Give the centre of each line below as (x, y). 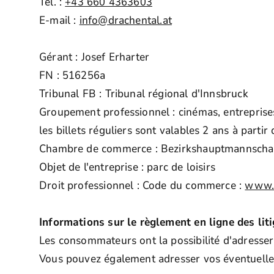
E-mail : (59, 20)
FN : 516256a (72, 76)
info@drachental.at (125, 20)
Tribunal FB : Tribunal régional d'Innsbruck (144, 94)
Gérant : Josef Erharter (94, 57)
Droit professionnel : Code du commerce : (142, 186)
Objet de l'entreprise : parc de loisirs (128, 167)
